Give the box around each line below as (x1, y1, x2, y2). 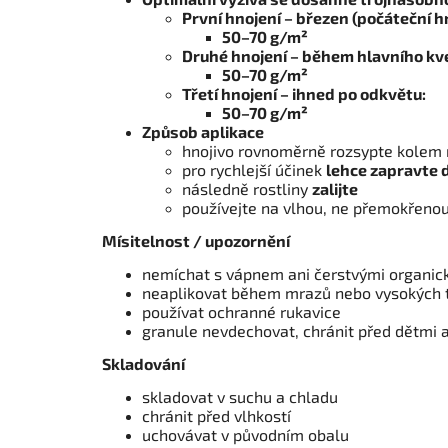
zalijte (312, 179, 358, 199)
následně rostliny (182, 179, 312, 199)
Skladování (102, 354, 185, 374)
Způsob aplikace (142, 122, 264, 142)
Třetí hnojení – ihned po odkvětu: (182, 84, 426, 104)
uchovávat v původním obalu (142, 425, 349, 445)
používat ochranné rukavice (142, 302, 341, 322)
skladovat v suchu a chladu (142, 387, 338, 407)
